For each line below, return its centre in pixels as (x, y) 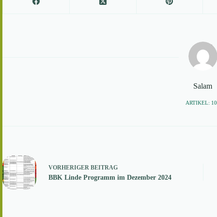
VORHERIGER (70, 168)
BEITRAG (104, 168)
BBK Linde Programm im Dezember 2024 (110, 178)
